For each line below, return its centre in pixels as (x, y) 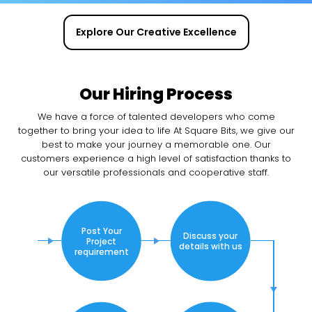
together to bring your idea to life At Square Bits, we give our (156, 130)
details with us (210, 247)
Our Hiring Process (156, 94)
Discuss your (211, 236)
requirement (101, 251)
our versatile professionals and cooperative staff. (156, 172)
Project (102, 241)
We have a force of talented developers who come (156, 116)
